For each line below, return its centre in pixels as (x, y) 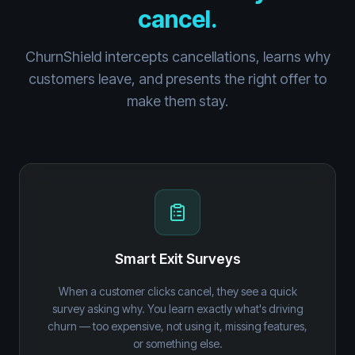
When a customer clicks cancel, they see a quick (177, 291)
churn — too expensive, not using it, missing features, (177, 326)
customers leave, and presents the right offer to (177, 79)
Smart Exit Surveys (177, 259)
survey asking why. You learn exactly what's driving (177, 309)
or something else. (177, 344)
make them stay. (177, 101)
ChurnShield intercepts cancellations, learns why (177, 57)
